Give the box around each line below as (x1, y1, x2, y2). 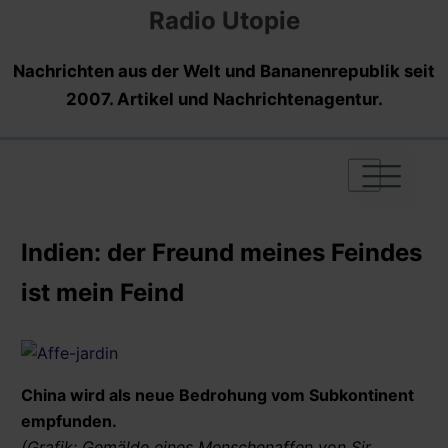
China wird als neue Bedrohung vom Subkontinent (21, 384, 414, 405)
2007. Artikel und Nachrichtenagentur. (65, 88, 383, 109)
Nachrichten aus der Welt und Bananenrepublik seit (13, 60, 435, 81)
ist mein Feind (21, 277, 184, 307)
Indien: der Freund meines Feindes (21, 237, 422, 267)
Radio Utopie (148, 5, 300, 35)
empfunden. (21, 410, 117, 431)
